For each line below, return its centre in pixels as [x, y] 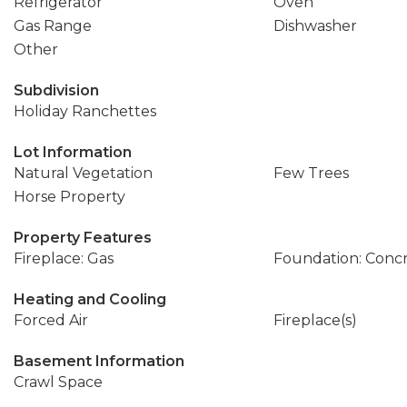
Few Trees [311, 173]
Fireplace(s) [315, 320]
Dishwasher [315, 26]
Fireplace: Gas [64, 258]
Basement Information [99, 361]
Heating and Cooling [90, 299]
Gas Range [53, 26]
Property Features [83, 238]
